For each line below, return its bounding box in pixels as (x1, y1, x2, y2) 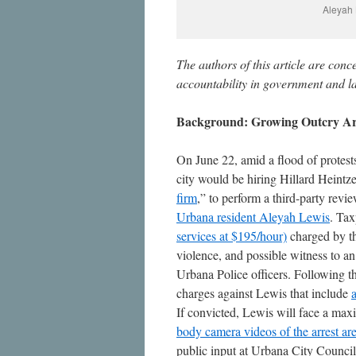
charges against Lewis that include (176, 284, 351, 301)
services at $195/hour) (176, 227, 287, 244)
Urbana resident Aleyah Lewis (176, 208, 330, 225)
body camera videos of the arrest (176, 323, 339, 339)
